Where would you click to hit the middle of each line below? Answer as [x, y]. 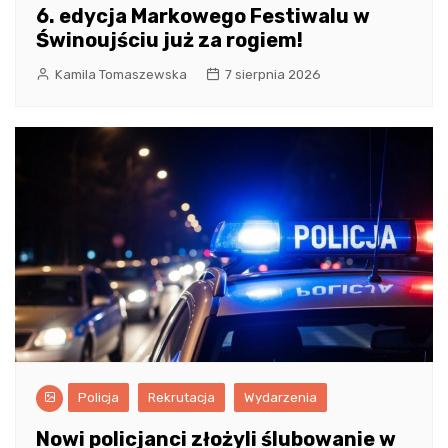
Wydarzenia [280, 397]
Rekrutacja [181, 397]
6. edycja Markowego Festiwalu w [203, 15]
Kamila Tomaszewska [121, 74]
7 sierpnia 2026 [273, 74]
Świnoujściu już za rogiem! [169, 39]
